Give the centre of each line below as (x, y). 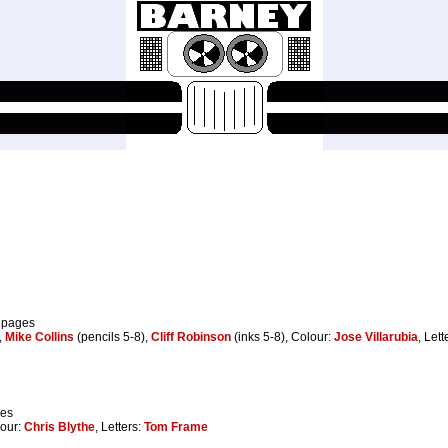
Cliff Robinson (191, 336)
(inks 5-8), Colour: (282, 336)
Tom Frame (176, 426)
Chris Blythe (59, 426)
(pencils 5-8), (112, 336)
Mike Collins (39, 336)
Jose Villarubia (376, 336)
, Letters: (119, 426)
